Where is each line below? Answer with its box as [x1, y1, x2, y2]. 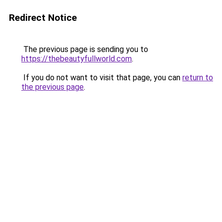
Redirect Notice [9, 12, 77, 23]
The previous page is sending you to [21, 45, 148, 54]
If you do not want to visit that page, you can [21, 73, 182, 82]
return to [182, 73, 213, 82]
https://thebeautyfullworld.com [21, 54, 132, 63]
